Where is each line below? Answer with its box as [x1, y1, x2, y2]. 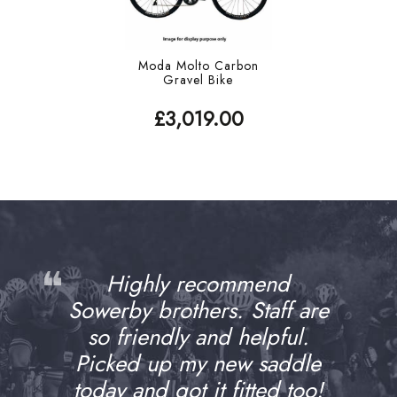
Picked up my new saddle [75, 346, 322, 380]
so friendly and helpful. [87, 320, 309, 354]
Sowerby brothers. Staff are [67, 293, 329, 327]
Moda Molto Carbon [137, 56, 259, 74]
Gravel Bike [163, 70, 234, 89]
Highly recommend [106, 267, 291, 300]
